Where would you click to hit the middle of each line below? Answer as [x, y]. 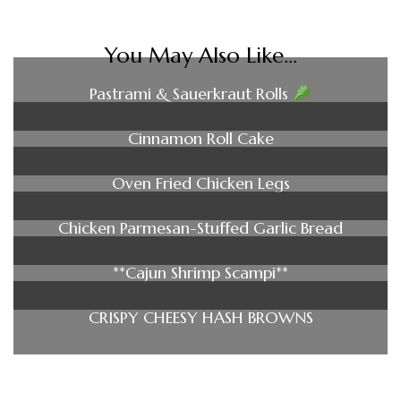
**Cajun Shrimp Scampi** [200, 273]
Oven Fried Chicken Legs [200, 183]
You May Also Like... [200, 55]
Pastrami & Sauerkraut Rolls [192, 94]
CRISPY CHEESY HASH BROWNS [200, 318]
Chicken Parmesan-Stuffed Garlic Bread [200, 228]
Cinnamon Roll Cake [200, 139]
